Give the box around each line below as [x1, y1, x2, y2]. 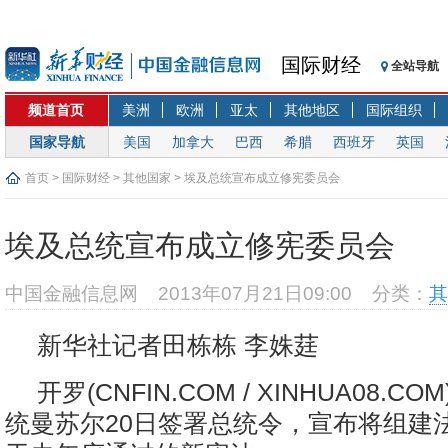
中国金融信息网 [5, 283, 138, 304]
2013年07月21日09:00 [158, 283, 352, 304]
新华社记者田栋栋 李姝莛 [37, 331, 319, 359]
